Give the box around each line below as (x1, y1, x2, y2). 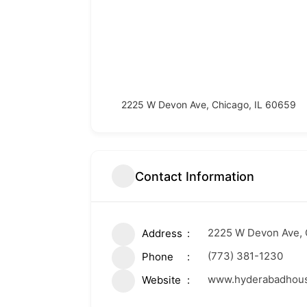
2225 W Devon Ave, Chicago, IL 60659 (121, 99, 296, 110)
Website (142, 273, 181, 286)
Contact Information (135, 169, 254, 184)
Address (142, 227, 182, 240)
